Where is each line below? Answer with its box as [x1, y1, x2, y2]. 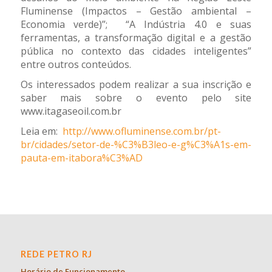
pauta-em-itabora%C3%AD [20, 151, 143, 165]
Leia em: [20, 124, 63, 138]
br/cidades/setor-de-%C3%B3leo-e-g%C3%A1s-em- [20, 138, 251, 152]
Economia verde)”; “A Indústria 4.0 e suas [20, 18, 252, 32]
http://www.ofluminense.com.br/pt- [62, 124, 221, 138]
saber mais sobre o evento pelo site [20, 91, 252, 105]
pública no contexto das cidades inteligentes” [20, 44, 252, 58]
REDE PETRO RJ [20, 249, 92, 260]
